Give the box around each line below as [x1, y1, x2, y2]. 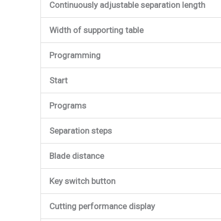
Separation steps [49, 125, 112, 136]
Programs [49, 100, 86, 110]
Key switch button [49, 176, 115, 186]
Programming [49, 50, 101, 60]
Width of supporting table [49, 25, 144, 35]
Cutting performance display [49, 201, 155, 211]
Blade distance [49, 150, 104, 161]
